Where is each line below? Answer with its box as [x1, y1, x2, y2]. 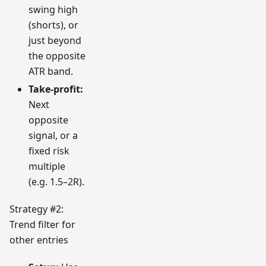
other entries [9, 233, 68, 247]
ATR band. [28, 65, 73, 78]
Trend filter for [9, 218, 75, 232]
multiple [28, 160, 65, 173]
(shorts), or [28, 18, 78, 32]
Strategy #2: [9, 202, 64, 216]
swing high [28, 3, 78, 17]
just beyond [28, 34, 81, 47]
